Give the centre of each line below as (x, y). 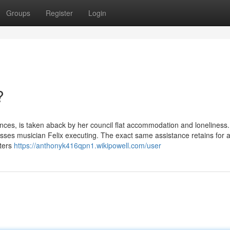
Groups (18, 13)
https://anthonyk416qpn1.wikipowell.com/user (88, 145)
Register (59, 13)
